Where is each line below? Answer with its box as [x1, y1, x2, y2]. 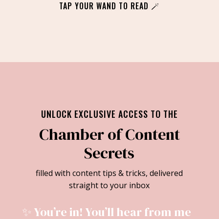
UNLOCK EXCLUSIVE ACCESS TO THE [41, 107, 178, 120]
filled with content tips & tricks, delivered [36, 167, 183, 178]
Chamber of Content [39, 123, 180, 145]
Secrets [84, 142, 135, 164]
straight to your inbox [69, 179, 150, 191]
